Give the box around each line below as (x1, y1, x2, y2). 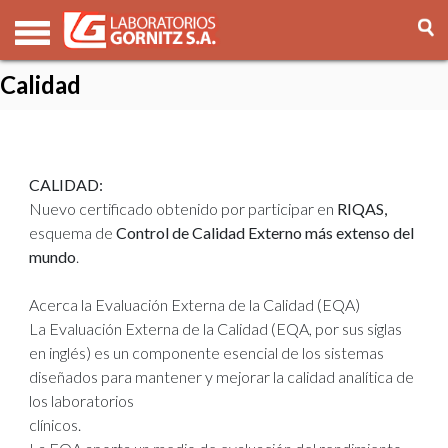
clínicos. (28, 415, 81, 434)
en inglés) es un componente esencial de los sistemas (28, 343, 384, 362)
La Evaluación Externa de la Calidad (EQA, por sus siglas (28, 319, 402, 338)
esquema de (28, 223, 116, 242)
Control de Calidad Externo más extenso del (115, 223, 414, 242)
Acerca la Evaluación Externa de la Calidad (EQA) (28, 295, 360, 314)
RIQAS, (336, 199, 387, 218)
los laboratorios (28, 391, 134, 410)
